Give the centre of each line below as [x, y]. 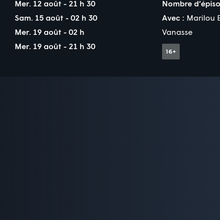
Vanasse [177, 31]
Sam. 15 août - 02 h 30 [56, 17]
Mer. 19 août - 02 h [51, 31]
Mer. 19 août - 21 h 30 [55, 46]
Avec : [173, 17]
